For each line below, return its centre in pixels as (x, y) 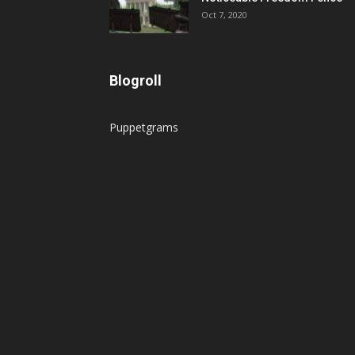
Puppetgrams (144, 127)
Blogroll (136, 80)
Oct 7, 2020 (224, 14)
